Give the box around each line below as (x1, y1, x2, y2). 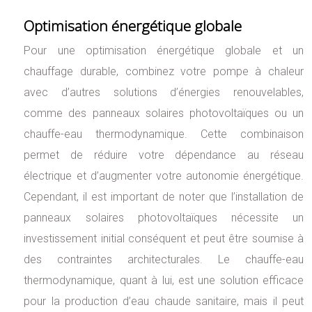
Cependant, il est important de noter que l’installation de (24, 190, 304, 204)
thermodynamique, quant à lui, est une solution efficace (24, 274, 304, 288)
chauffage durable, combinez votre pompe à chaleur (24, 65, 304, 79)
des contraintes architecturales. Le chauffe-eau (24, 253, 304, 267)
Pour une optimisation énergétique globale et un (24, 44, 304, 58)
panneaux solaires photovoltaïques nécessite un (24, 211, 304, 225)
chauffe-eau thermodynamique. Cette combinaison (24, 127, 304, 141)
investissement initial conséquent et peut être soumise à (24, 232, 304, 246)
